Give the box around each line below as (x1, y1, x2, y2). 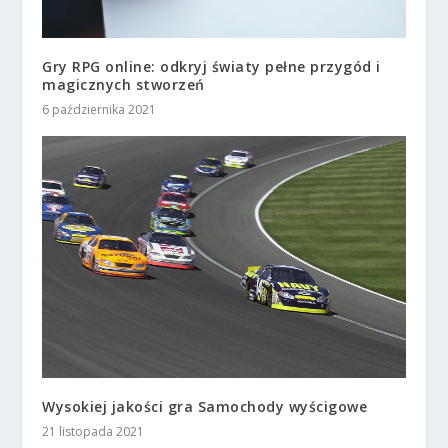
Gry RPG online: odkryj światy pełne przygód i (42, 57, 381, 77)
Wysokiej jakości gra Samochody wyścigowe (42, 397, 368, 417)
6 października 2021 (42, 101, 157, 119)
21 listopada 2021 (42, 423, 145, 441)
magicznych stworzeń (42, 75, 205, 95)
